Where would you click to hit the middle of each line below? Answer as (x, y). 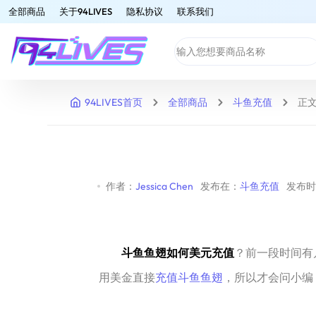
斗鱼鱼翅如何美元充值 (177, 253)
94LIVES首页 (114, 102)
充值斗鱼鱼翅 (189, 277)
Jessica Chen (164, 186)
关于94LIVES (86, 11)
